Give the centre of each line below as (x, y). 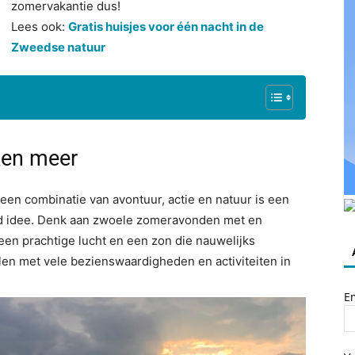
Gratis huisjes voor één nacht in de (166, 27)
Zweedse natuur (58, 47)
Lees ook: (40, 27)
